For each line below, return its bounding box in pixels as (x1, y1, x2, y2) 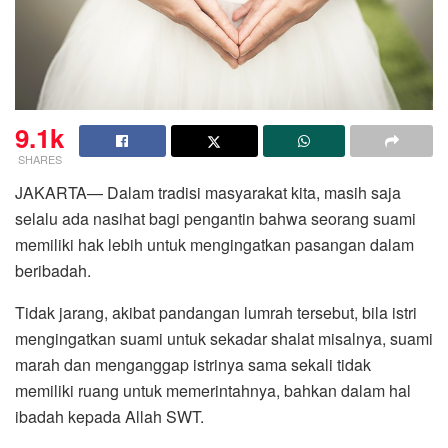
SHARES (17, 151, 62, 168)
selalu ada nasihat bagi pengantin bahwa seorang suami (15, 207, 416, 231)
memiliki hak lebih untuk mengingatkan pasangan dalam (15, 233, 414, 257)
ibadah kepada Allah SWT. (15, 405, 204, 429)
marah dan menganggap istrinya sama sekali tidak (15, 353, 371, 377)
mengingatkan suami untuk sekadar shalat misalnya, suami (15, 327, 433, 351)
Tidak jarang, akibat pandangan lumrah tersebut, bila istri (15, 301, 417, 325)
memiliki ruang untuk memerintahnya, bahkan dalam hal (15, 379, 411, 403)
